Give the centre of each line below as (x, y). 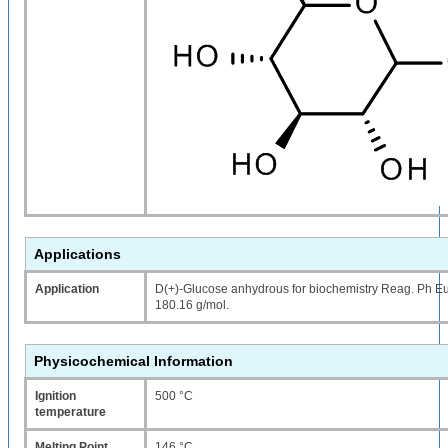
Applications (77, 254)
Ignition (55, 396)
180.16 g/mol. (192, 305)
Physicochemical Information (133, 361)
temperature (70, 412)
